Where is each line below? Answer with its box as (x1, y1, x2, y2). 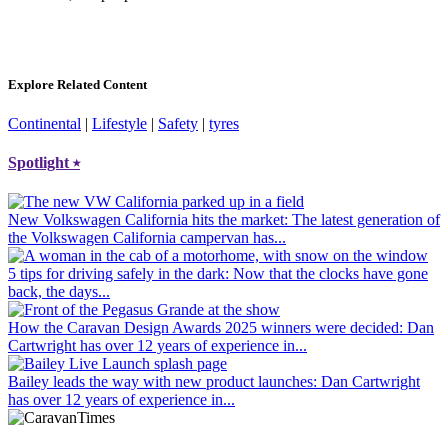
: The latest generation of (284, 211, 440, 229)
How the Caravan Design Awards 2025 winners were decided (8, 319, 399, 337)
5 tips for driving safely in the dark (8, 265, 225, 283)
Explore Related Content (8, 76, 147, 92)
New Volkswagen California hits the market (8, 211, 284, 229)
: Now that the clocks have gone (225, 265, 428, 283)
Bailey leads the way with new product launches (8, 373, 313, 391)
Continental (8, 114, 81, 132)
